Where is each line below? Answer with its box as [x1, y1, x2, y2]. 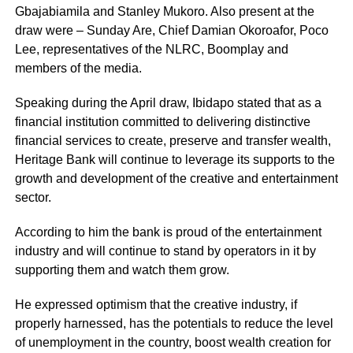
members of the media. [14, 61, 142, 76]
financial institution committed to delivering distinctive [14, 115, 310, 129]
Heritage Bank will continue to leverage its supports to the [14, 153, 335, 167]
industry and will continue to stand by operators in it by [14, 244, 316, 258]
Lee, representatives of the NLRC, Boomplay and [14, 43, 288, 57]
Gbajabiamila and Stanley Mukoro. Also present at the [14, 5, 314, 19]
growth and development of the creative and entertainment [14, 172, 338, 186]
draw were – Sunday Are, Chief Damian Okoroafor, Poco [14, 24, 329, 38]
